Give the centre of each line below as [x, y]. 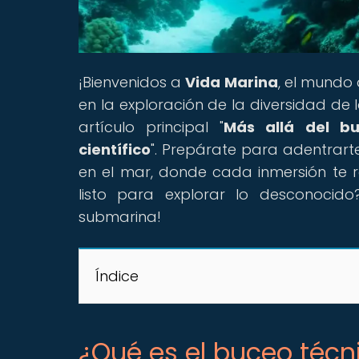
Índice [117, 276]
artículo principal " [151, 127]
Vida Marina [232, 82]
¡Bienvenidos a [132, 82]
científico [115, 149]
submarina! [120, 216]
